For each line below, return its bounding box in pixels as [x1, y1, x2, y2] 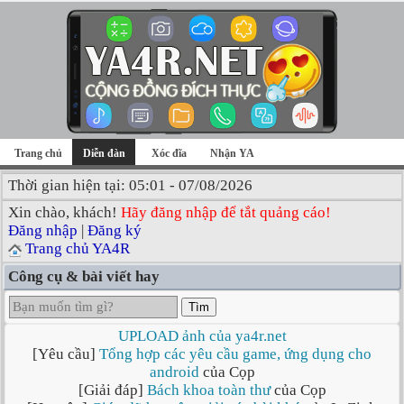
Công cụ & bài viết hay [8, 268, 160, 285]
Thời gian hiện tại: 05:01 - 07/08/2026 [8, 177, 252, 194]
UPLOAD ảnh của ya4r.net [117, 327, 287, 344]
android [149, 363, 199, 381]
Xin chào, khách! [8, 204, 121, 221]
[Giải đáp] [78, 381, 147, 399]
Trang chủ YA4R [25, 240, 130, 257]
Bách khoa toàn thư [146, 381, 271, 399]
